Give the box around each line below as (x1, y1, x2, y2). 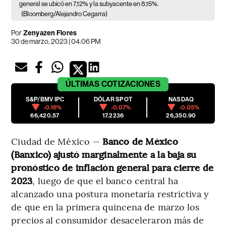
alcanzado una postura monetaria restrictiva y (11, 187, 209, 200)
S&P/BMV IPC (25, 95, 65, 103)
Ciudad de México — (11, 134, 103, 147)
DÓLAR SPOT (93, 95, 133, 103)
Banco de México (102, 134, 178, 147)
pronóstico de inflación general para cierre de (11, 160, 214, 174)
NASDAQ (168, 95, 194, 103)
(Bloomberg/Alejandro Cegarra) (21, 10, 108, 18)
